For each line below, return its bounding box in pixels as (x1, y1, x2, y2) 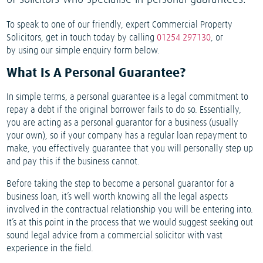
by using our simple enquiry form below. (6, 46, 160, 56)
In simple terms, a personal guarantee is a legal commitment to (6, 92, 249, 102)
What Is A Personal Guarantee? (6, 67, 186, 80)
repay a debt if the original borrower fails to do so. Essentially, (6, 105, 242, 115)
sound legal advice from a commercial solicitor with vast (6, 231, 223, 241)
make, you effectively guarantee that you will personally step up (6, 144, 254, 154)
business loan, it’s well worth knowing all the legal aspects (6, 192, 228, 202)
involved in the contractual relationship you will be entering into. (6, 205, 254, 215)
